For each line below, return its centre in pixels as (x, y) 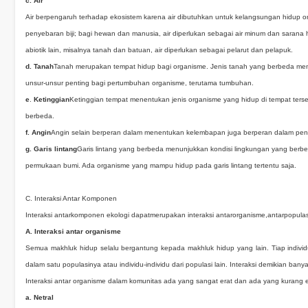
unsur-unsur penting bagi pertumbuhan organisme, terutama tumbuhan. (140, 83)
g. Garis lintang (51, 149)
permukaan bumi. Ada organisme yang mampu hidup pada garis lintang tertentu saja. (161, 165)
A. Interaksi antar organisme (73, 231)
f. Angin (38, 132)
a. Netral (40, 297)
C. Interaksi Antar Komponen (71, 198)
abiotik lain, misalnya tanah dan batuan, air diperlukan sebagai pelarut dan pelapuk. (159, 50)
